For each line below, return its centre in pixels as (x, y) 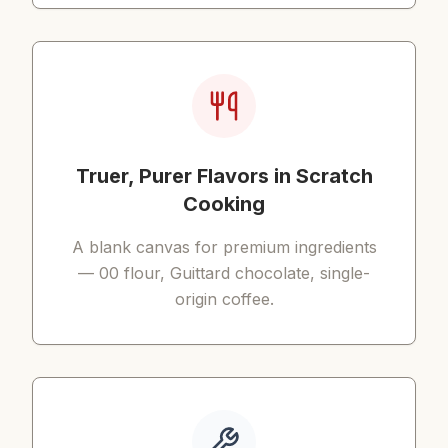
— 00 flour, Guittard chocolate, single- (224, 273)
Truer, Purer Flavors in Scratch (224, 176)
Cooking (224, 204)
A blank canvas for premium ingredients (224, 247)
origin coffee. (224, 299)
